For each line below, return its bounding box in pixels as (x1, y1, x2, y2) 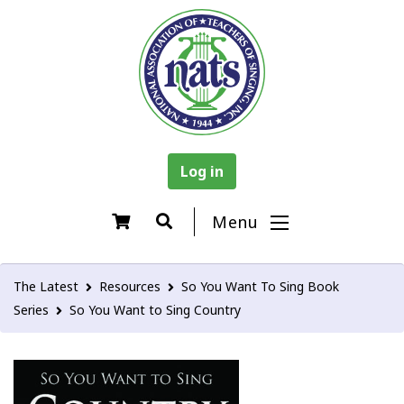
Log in (180, 161, 224, 181)
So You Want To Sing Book (181, 278, 339, 295)
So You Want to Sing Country (69, 301, 241, 318)
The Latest (14, 278, 78, 295)
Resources (99, 278, 161, 295)
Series (14, 301, 49, 318)
